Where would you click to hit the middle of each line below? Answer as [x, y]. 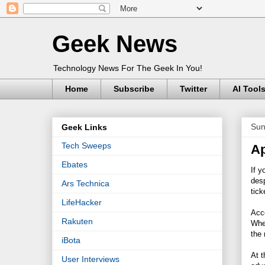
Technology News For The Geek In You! [128, 68]
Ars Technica [85, 184]
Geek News [115, 44]
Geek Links [84, 127]
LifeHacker [82, 203]
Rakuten [77, 222]
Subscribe [134, 89]
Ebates [75, 165]
